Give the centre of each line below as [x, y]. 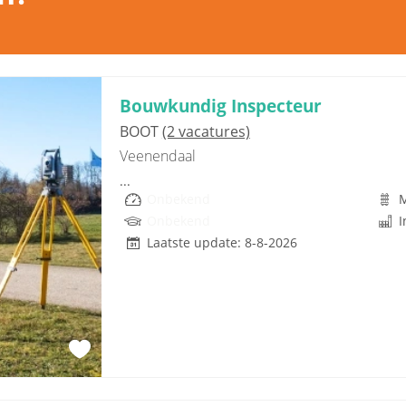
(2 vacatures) [206, 131]
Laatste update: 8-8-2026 [222, 242]
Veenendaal [157, 156]
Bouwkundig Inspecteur [220, 106]
